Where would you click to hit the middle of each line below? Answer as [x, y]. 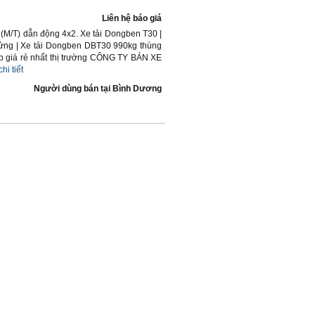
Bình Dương [137, 89]
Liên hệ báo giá [132, 18]
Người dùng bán [66, 89]
